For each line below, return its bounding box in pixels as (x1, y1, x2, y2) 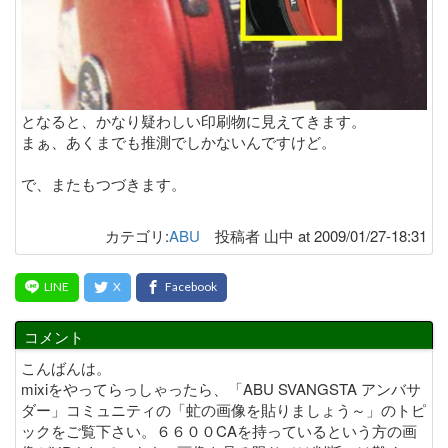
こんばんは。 (21, 356, 111, 378)
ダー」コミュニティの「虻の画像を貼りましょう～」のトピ (21, 398, 426, 420)
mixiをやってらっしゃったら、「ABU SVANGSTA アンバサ (21, 377, 421, 399)
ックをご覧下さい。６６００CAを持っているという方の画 (21, 419, 417, 441)
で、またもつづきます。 (21, 172, 186, 194)
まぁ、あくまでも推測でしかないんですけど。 (21, 130, 336, 152)
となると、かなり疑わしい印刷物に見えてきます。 (21, 109, 366, 131)
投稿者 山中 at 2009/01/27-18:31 (200, 224, 427, 246)
